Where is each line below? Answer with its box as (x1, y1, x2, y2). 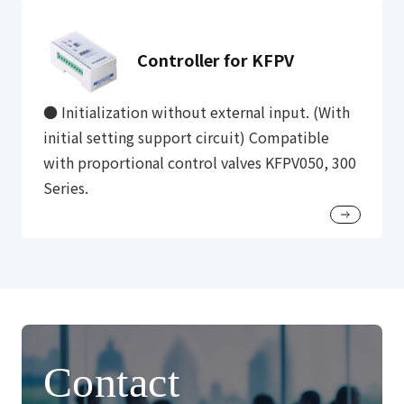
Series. (43, 177, 88, 198)
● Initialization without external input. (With (43, 101, 350, 123)
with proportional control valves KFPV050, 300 (43, 151, 356, 173)
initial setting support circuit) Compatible (43, 126, 329, 148)
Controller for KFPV (137, 47, 294, 71)
